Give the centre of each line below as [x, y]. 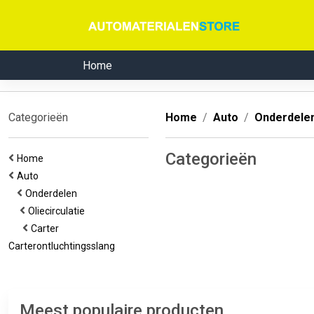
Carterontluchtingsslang [64, 246]
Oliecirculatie [59, 211]
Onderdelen [53, 193]
